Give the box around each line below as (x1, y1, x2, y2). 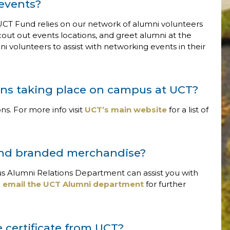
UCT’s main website (85, 105, 167, 115)
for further (146, 179, 186, 189)
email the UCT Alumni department (3, 179, 144, 189)
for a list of (169, 105, 208, 115)
